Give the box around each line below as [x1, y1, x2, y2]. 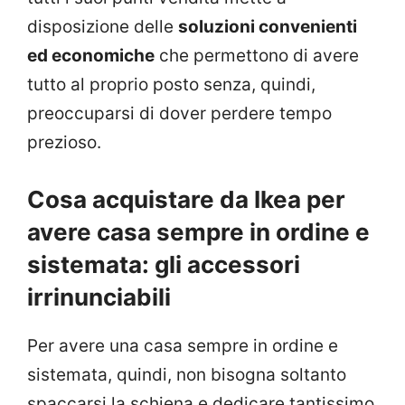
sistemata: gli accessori [27, 250, 300, 278]
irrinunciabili [27, 282, 171, 311]
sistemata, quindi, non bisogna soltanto [27, 363, 346, 385]
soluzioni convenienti [178, 16, 357, 38]
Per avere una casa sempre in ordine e [27, 334, 338, 356]
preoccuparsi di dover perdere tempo [27, 103, 332, 125]
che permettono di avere [155, 45, 359, 67]
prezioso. [27, 132, 101, 154]
